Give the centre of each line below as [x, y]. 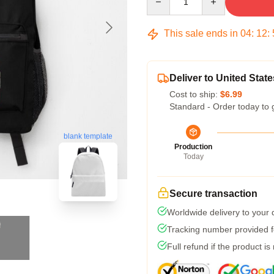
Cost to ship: [195, 94]
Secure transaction [213, 194]
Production [193, 147]
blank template [88, 135]
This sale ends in [201, 33]
